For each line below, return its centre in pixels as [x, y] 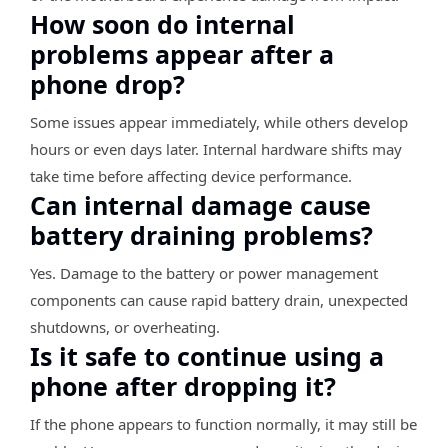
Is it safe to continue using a [207, 355]
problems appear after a [182, 53]
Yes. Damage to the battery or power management [204, 272]
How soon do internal [162, 23]
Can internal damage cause [200, 204]
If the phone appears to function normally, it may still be [223, 423]
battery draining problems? [201, 234]
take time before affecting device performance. [191, 175]
